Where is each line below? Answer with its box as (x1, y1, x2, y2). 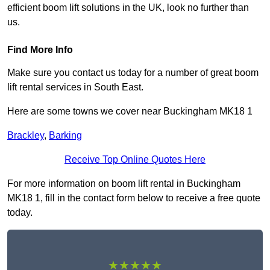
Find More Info (7, 45, 73, 55)
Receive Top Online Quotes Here (64, 154, 206, 165)
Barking (49, 130, 82, 141)
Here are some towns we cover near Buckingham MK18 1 (7, 106, 253, 117)
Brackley (7, 130, 44, 141)
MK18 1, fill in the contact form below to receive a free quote (7, 193, 260, 204)
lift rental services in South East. (7, 82, 143, 93)
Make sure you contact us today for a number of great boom (7, 67, 259, 78)
